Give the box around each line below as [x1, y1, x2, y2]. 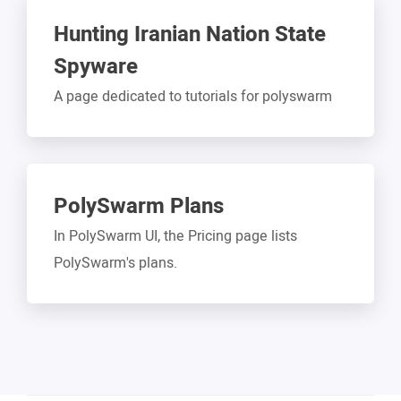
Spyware [54, 51, 138, 83]
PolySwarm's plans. [54, 252, 177, 275]
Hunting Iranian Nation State [54, 19, 326, 51]
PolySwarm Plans [54, 191, 224, 223]
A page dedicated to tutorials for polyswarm [54, 86, 332, 108]
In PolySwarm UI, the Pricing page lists [54, 226, 297, 248]
